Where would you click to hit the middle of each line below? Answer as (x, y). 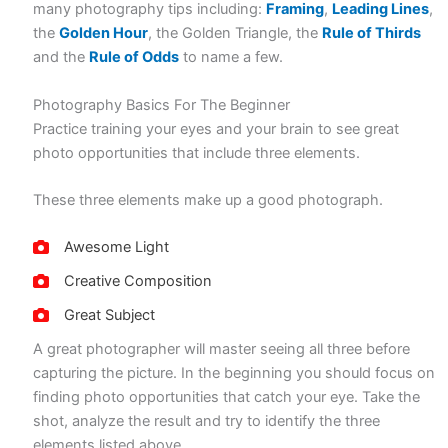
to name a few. (231, 57)
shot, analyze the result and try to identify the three (207, 421)
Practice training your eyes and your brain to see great (216, 128)
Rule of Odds (134, 57)
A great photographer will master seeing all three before (222, 349)
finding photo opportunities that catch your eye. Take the (227, 397)
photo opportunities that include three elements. (197, 152)
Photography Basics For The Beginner (162, 104)
